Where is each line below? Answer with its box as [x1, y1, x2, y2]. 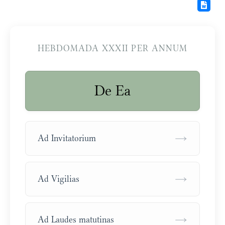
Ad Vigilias [38, 174, 79, 184]
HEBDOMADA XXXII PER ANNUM [38, 43, 187, 54]
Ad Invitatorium [38, 133, 96, 144]
